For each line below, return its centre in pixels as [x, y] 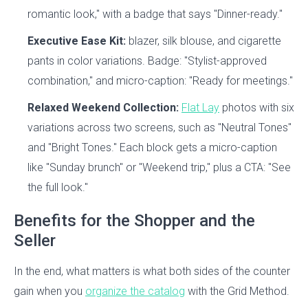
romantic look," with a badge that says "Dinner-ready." [155, 14]
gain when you [49, 291]
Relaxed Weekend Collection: [103, 108]
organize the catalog [135, 291]
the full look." [58, 188]
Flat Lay [200, 108]
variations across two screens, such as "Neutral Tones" [159, 128]
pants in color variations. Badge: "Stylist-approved [147, 61]
